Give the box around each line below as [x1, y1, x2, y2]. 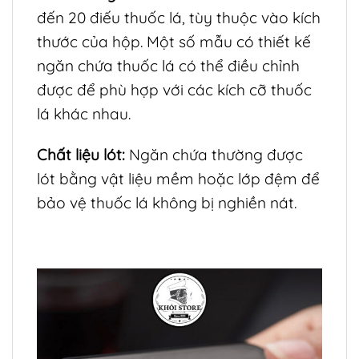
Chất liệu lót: [37, 144, 125, 164]
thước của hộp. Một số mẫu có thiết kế [37, 32, 311, 52]
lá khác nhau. [37, 104, 131, 124]
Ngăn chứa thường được [125, 144, 303, 164]
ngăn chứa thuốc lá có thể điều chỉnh [37, 56, 300, 76]
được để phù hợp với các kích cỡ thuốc [37, 80, 312, 100]
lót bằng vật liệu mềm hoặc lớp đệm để [37, 168, 320, 188]
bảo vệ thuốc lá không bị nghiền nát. [37, 192, 296, 212]
